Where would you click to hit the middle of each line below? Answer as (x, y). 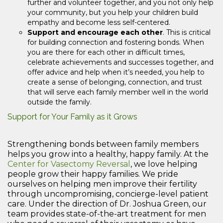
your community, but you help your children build (113, 12)
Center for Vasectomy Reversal (69, 164)
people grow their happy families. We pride (93, 174)
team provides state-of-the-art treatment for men (107, 214)
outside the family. (59, 102)
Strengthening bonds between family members (103, 144)
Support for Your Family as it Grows (72, 116)
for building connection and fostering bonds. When (116, 42)
